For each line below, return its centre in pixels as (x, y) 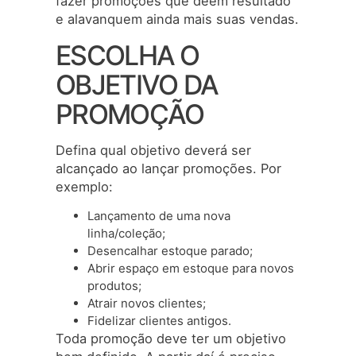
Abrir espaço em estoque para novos (191, 268)
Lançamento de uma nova (159, 216)
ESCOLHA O (128, 55)
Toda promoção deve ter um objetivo (171, 339)
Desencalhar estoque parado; (170, 251)
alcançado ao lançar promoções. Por (168, 168)
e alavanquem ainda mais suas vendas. (177, 19)
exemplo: (84, 186)
